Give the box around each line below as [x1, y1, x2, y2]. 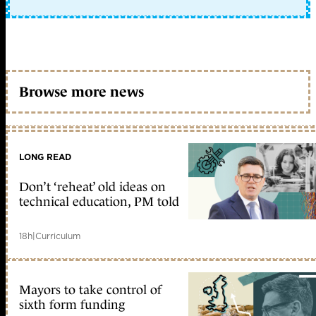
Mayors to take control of [19, 283, 162, 298]
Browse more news [19, 83, 144, 99]
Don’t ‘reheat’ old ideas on [19, 180, 166, 195]
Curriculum [35, 230, 80, 243]
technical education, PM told [19, 195, 179, 209]
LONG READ [19, 151, 71, 164]
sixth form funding [19, 298, 125, 312]
